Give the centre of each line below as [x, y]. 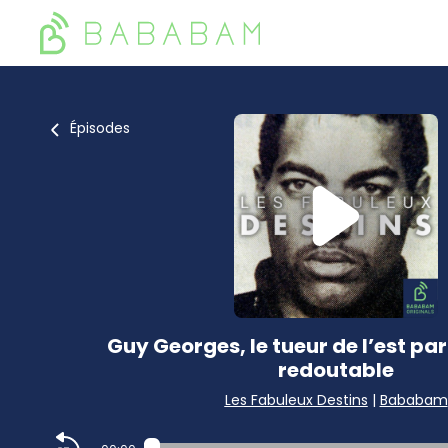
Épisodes [100, 128]
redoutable [336, 370]
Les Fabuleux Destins [296, 400]
